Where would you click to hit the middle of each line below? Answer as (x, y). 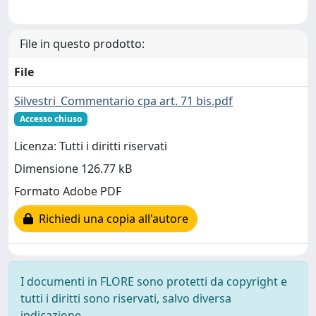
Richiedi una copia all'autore (111, 219)
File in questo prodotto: (82, 44)
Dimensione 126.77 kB (73, 169)
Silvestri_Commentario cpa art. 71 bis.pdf (123, 101)
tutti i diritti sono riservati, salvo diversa (126, 298)
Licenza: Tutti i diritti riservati (91, 146)
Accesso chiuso (50, 119)
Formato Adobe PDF (68, 192)
